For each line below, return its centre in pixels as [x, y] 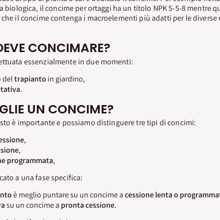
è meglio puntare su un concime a [68, 194]
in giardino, [65, 79]
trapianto [30, 79]
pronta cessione [87, 205]
